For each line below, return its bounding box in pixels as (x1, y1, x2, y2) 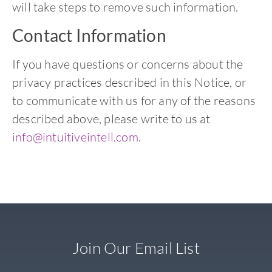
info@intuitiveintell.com (12, 129, 138, 144)
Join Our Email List (72, 237, 200, 257)
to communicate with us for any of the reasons (12, 92, 256, 108)
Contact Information (12, 24, 166, 46)
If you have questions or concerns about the (12, 56, 243, 72)
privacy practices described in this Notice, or (12, 74, 247, 90)
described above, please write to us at (12, 110, 211, 126)
